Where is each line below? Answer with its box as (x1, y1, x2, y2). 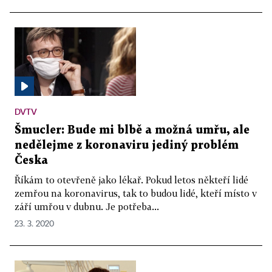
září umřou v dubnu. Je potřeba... (15, 200, 159, 212)
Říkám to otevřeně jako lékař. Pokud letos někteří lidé (15, 174, 248, 185)
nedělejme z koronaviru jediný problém (15, 140, 239, 151)
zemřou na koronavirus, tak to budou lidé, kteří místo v (15, 187, 257, 199)
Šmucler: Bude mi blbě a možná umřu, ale (15, 124, 250, 135)
